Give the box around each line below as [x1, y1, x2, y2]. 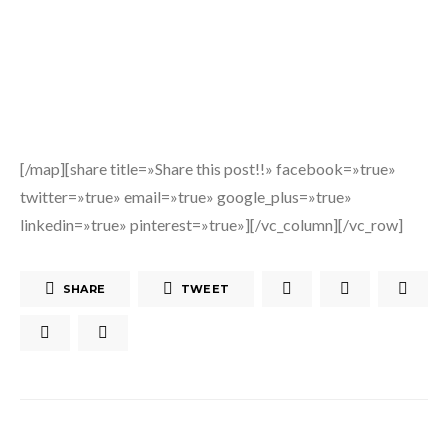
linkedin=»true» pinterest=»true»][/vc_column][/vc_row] [20, 215, 403, 234]
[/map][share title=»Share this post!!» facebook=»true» [20, 159, 396, 178]
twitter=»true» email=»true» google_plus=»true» [20, 187, 352, 206]
